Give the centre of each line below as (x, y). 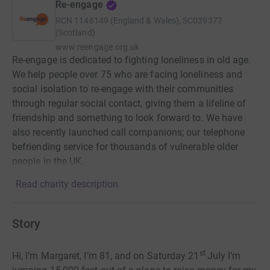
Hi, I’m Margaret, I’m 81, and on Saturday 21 (106, 256)
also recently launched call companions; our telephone (129, 133)
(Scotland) (75, 33)
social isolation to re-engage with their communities (123, 89)
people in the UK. (48, 162)
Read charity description (67, 184)
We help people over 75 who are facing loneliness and (127, 75)
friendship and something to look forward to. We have (127, 118)
